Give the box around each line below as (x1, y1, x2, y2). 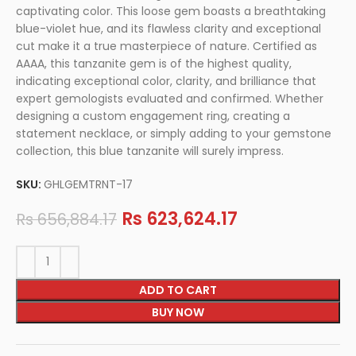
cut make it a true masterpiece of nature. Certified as (16, 37, 318, 54)
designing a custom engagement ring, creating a (16, 107, 291, 124)
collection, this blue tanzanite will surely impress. (16, 142, 284, 159)
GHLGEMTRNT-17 (44, 176, 133, 192)
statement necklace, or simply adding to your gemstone (16, 125, 332, 141)
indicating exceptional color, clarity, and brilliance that (16, 72, 317, 89)
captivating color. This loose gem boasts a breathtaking (16, 2, 327, 19)
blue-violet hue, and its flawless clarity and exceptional (16, 20, 322, 37)
